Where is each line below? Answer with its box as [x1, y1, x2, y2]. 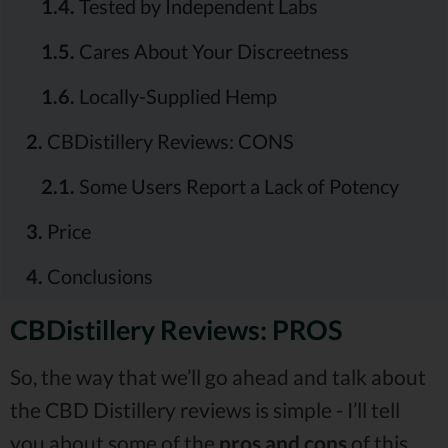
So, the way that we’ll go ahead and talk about [10, 364, 426, 390]
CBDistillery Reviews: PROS [10, 313, 342, 347]
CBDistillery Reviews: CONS [43, 129, 294, 154]
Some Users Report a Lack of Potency [75, 174, 399, 199]
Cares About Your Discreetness [75, 39, 349, 64]
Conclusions [43, 264, 153, 289]
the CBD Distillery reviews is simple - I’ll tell [10, 397, 400, 423]
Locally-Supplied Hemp [75, 84, 277, 109]
